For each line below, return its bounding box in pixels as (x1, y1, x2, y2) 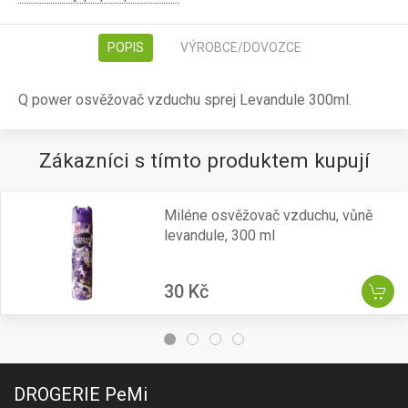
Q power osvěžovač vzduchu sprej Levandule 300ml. (18, 91, 355, 108)
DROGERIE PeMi (14, 383, 148, 406)
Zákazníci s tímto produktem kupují (38, 148, 370, 172)
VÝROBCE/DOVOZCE (179, 40, 301, 55)
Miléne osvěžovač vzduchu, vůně (163, 207, 372, 224)
